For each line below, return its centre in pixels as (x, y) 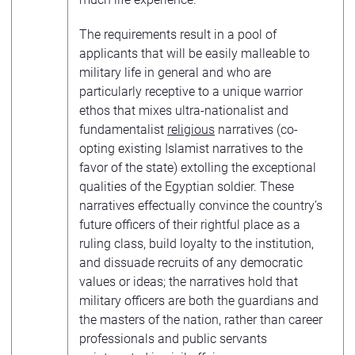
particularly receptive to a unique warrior (191, 91)
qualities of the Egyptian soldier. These (187, 186)
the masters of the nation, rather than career (201, 319)
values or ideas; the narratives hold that (189, 281)
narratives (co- (256, 129)
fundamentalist (123, 129)
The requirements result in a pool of (178, 34)
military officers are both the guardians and (199, 300)
